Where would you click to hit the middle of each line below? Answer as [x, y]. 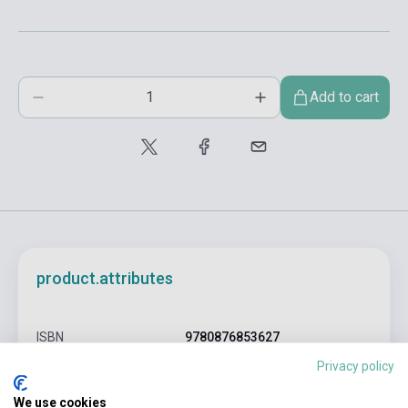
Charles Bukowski [237, 370]
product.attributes [105, 279]
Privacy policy [356, 365]
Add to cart [344, 97]
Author [56, 370]
